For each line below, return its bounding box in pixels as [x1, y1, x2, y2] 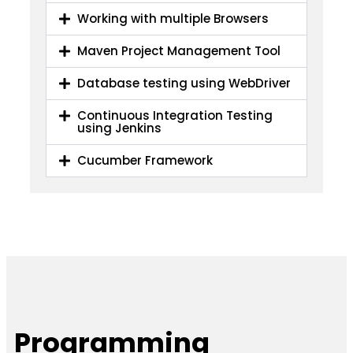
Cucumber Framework [77, 151, 214, 169]
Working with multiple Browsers [77, 9, 269, 27]
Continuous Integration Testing [77, 106, 273, 124]
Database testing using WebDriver [77, 74, 292, 91]
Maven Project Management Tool [77, 42, 281, 59]
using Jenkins [77, 119, 162, 136]
